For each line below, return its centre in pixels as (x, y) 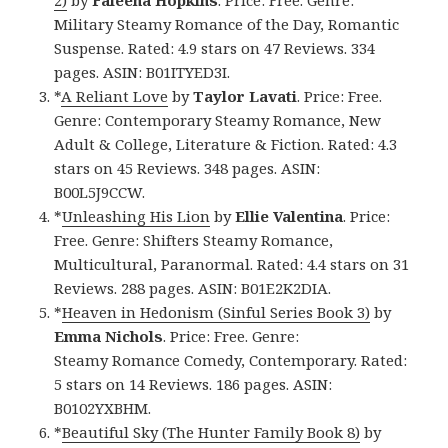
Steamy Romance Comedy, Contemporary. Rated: (231, 360)
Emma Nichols (109, 336)
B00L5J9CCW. (100, 192)
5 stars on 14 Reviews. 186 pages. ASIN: (193, 384)
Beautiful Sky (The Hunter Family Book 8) (211, 432)
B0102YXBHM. (103, 408)
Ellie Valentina (289, 216)
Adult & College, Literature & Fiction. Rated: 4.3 (226, 144)
